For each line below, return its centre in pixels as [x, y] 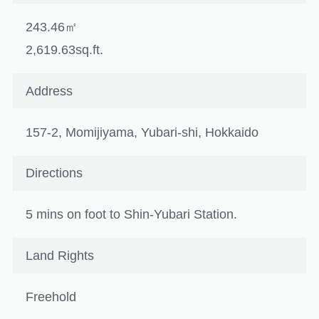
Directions [54, 173]
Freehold [51, 297]
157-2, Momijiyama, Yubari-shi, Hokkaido [142, 132]
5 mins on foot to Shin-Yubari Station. [132, 215]
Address [49, 91]
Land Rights [60, 256]
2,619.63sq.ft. [65, 50]
